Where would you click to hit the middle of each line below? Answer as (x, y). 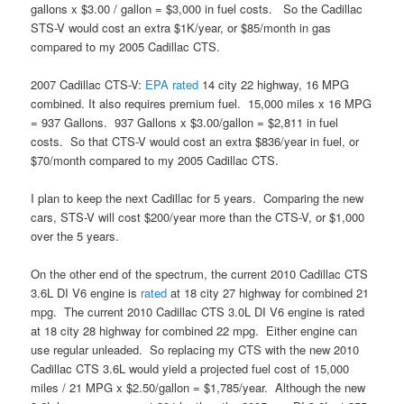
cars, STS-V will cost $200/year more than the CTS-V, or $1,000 (198, 217)
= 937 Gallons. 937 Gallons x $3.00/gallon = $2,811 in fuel (185, 122)
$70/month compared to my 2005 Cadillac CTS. (155, 160)
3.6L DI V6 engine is (86, 293)
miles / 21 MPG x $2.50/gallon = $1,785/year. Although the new (198, 388)
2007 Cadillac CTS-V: (88, 84)
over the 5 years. (75, 236)
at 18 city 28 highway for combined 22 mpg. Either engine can (194, 331)
